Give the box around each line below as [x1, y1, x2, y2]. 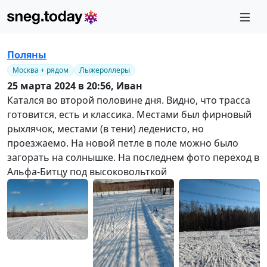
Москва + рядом [13, 64, 69, 75]
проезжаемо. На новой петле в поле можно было [7, 136, 238, 150]
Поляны [7, 48, 46, 61]
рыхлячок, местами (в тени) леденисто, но [7, 122, 204, 135]
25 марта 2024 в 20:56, [7, 79, 116, 92]
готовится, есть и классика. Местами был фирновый [7, 107, 252, 121]
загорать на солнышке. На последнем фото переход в [7, 150, 259, 164]
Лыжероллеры [79, 64, 130, 75]
